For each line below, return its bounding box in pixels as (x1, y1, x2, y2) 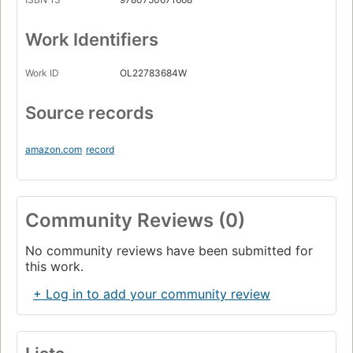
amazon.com (25, 143, 82, 156)
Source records (25, 102, 154, 124)
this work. (25, 258, 84, 275)
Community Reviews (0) (25, 209, 245, 232)
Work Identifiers (25, 29, 158, 50)
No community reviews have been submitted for (25, 243, 313, 259)
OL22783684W (120, 67, 187, 80)
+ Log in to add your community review (33, 286, 270, 303)
